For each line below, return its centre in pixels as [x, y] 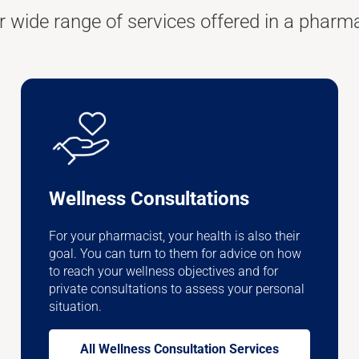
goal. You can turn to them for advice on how [175, 253]
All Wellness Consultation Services [179, 349]
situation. [75, 306]
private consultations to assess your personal [176, 288]
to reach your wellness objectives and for [163, 271]
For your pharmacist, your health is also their [174, 236]
